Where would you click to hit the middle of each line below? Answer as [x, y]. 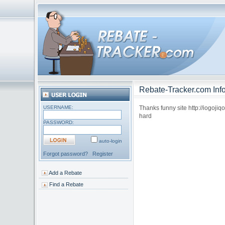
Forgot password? [66, 154]
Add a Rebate [65, 173]
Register [103, 154]
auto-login [111, 141]
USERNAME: [59, 107]
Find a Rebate [66, 185]
